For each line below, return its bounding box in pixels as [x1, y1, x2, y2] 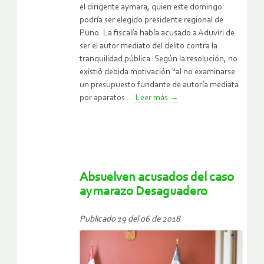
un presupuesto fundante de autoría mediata [80, 80, 239, 90]
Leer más [134, 93, 170, 103]
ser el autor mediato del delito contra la [80, 41, 217, 51]
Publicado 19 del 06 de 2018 [80, 214, 180, 224]
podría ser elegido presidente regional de [80, 15, 223, 25]
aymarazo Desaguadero [80, 184, 207, 199]
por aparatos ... [80, 93, 134, 103]
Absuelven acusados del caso [80, 170, 234, 184]
